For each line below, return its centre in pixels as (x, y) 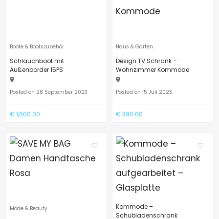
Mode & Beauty (29, 208)
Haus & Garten (134, 47)
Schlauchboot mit (37, 61)
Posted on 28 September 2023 (49, 92)
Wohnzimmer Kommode (153, 70)
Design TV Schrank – (146, 61)
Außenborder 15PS (36, 70)
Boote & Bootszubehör (37, 47)
